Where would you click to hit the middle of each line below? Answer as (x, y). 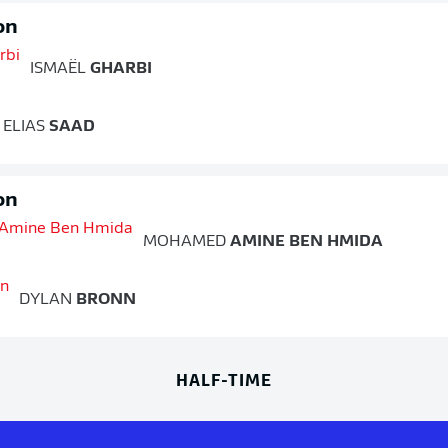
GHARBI (119, 69)
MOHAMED (184, 242)
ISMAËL (58, 69)
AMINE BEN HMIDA (304, 242)
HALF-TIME (224, 378)
